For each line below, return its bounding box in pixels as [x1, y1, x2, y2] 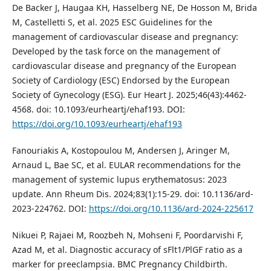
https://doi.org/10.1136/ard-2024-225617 [88, 203, 253, 215]
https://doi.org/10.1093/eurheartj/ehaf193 [11, 118, 182, 130]
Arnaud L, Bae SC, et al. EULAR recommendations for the [11, 159, 241, 171]
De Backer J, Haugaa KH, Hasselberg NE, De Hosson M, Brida [11, 2, 257, 14]
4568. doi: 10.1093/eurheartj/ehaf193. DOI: [11, 103, 185, 116]
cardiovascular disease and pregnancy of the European [11, 60, 237, 72]
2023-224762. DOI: [11, 203, 89, 215]
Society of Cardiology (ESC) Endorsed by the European [11, 74, 230, 87]
